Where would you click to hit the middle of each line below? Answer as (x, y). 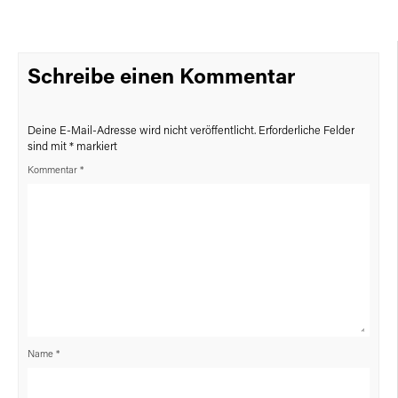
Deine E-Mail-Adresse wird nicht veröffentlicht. (142, 131)
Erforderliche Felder (306, 131)
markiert (96, 147)
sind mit (48, 147)
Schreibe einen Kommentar (161, 78)
